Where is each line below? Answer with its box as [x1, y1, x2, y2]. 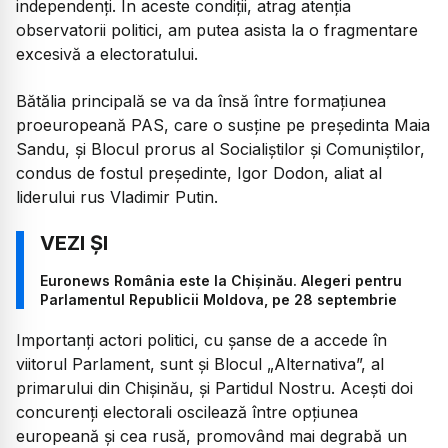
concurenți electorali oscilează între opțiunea [16, 402, 358, 423]
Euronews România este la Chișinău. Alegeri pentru [40, 272, 402, 290]
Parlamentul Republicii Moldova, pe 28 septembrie [40, 291, 397, 309]
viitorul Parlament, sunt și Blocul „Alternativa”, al [16, 354, 384, 375]
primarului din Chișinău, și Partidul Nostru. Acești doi [16, 378, 413, 399]
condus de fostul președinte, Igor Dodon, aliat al [16, 162, 382, 183]
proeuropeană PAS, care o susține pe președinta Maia [16, 114, 430, 135]
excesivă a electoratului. [16, 44, 198, 65]
